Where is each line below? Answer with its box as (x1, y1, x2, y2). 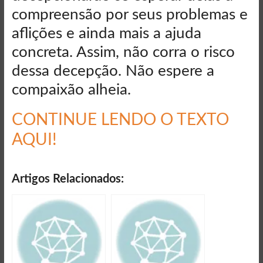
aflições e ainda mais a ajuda (11, 26, 201, 42)
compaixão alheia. (11, 82, 131, 98)
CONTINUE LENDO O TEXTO (11, 112, 229, 129)
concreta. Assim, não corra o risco (11, 45, 235, 60)
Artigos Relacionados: (11, 173, 124, 186)
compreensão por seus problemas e (11, 7, 248, 23)
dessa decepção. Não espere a (11, 63, 214, 79)
